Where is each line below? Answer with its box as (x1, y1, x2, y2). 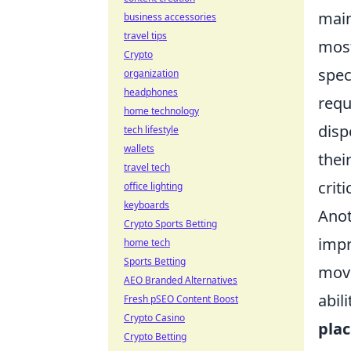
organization (124, 67, 179, 80)
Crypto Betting (124, 330, 186, 343)
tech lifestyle (124, 123, 179, 136)
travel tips (124, 29, 167, 42)
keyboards (124, 198, 169, 212)
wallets (124, 142, 154, 155)
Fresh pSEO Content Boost (124, 292, 238, 306)
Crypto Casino (124, 311, 185, 324)
